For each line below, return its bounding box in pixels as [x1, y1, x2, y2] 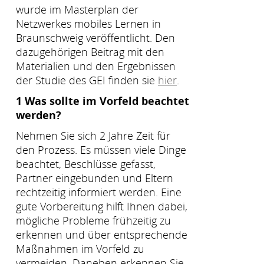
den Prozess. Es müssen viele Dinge [16, 142, 186, 157]
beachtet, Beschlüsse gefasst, [16, 156, 156, 171]
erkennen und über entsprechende [16, 227, 187, 242]
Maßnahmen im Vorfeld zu [16, 241, 144, 256]
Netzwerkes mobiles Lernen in [16, 16, 161, 31]
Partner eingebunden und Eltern [16, 170, 173, 185]
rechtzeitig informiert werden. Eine [16, 184, 181, 199]
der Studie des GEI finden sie [16, 73, 158, 88]
